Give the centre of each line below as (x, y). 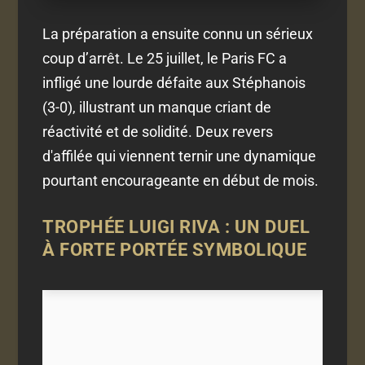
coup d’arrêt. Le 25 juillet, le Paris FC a (165, 58)
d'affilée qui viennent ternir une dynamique (180, 156)
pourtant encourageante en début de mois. (181, 180)
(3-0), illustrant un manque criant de (157, 107)
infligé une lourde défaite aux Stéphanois (174, 82)
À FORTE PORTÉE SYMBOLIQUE (175, 250)
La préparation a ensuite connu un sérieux (178, 33)
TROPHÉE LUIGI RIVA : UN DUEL (176, 227)
